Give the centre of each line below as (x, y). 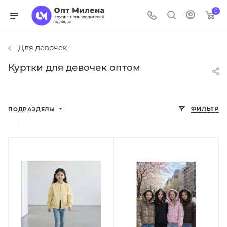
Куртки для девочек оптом (74, 68)
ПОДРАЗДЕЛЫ (32, 110)
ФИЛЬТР (205, 109)
